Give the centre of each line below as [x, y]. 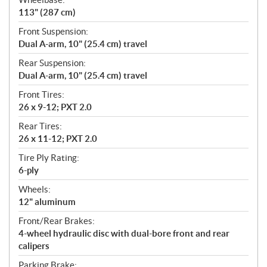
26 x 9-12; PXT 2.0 [55, 107]
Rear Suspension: [52, 63]
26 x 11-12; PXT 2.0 [58, 139]
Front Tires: [41, 95]
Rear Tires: [40, 126]
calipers [34, 246]
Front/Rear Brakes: [57, 221]
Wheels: [35, 190]
